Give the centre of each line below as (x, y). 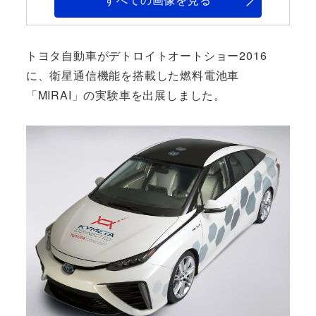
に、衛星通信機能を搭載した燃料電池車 (133, 75)
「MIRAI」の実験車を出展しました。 (126, 95)
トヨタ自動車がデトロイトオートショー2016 (146, 55)
